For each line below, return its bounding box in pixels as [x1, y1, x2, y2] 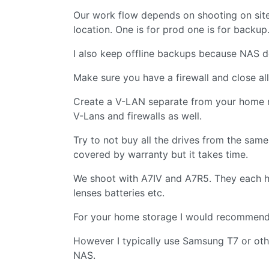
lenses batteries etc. [73, 186, 165, 199]
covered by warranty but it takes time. [73, 148, 248, 160]
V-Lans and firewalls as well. [73, 109, 202, 122]
